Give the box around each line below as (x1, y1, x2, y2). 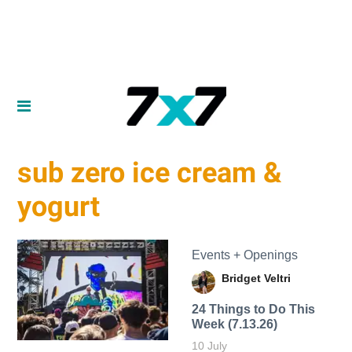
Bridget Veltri (221, 271, 291, 284)
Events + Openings (191, 247, 298, 262)
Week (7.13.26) (191, 317, 277, 331)
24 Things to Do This (191, 302, 315, 316)
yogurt (17, 190, 101, 224)
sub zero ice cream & (17, 156, 283, 190)
